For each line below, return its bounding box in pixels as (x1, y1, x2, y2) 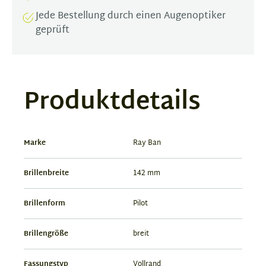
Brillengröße (24, 227, 68, 240)
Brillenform (24, 197, 65, 210)
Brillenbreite (24, 166, 69, 180)
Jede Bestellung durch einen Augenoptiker (36, 7, 226, 25)
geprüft (36, 21, 69, 39)
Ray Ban (133, 136, 161, 150)
